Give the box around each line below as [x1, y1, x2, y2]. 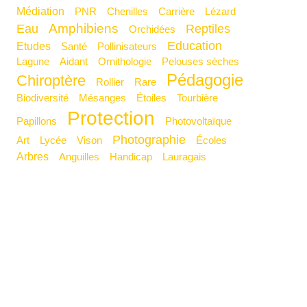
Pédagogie [177, 70, 244, 89]
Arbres [24, 149, 49, 162]
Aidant [66, 55, 88, 67]
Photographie [121, 132, 186, 147]
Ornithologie [106, 55, 152, 67]
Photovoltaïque [172, 114, 232, 127]
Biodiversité [23, 91, 69, 103]
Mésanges [88, 91, 127, 103]
